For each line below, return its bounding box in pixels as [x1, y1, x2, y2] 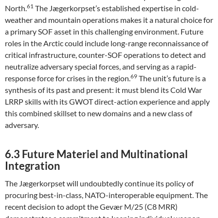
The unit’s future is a [137, 73, 206, 83]
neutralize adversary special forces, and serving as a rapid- [5, 62, 197, 71]
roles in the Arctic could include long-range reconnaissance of [5, 38, 208, 48]
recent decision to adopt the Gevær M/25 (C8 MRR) [5, 202, 178, 211]
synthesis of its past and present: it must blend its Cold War [5, 85, 202, 94]
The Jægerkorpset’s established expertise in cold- [34, 3, 199, 13]
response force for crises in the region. [5, 73, 130, 83]
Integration [5, 159, 60, 172]
